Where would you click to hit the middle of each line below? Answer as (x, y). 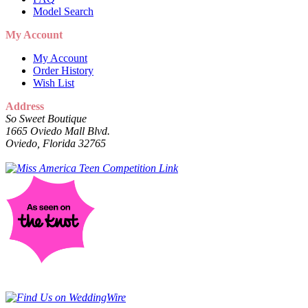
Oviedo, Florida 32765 (56, 144)
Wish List (54, 83)
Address (25, 107)
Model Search (63, 12)
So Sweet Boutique (46, 119)
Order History (63, 71)
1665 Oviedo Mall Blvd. (58, 131)
